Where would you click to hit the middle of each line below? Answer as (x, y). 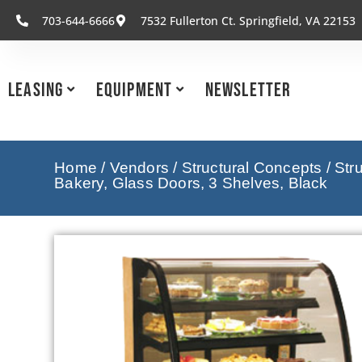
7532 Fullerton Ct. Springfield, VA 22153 (248, 20)
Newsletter (248, 90)
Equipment (134, 90)
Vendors (139, 168)
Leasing (36, 90)
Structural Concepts (252, 168)
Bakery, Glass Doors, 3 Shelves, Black (191, 183)
